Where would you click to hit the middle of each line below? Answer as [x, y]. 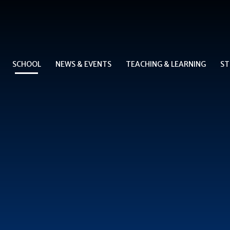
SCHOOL [26, 64]
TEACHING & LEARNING [166, 64]
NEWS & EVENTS [83, 64]
